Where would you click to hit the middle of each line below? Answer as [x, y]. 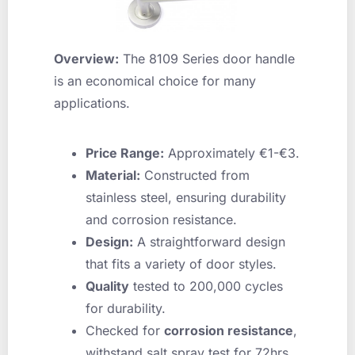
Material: [113, 175]
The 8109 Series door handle [207, 59]
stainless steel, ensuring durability [186, 197]
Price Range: [125, 153]
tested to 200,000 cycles [206, 286]
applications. [92, 103]
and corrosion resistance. [161, 219]
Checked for [125, 330]
